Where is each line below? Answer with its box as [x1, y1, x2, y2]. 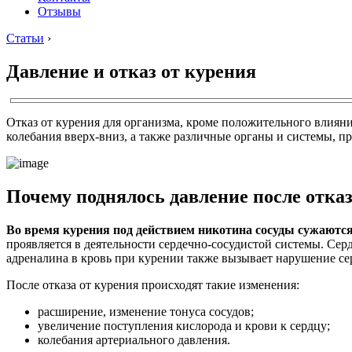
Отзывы [38, 5, 81, 18]
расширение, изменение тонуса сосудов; [38, 304, 254, 318]
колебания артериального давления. [38, 332, 230, 346]
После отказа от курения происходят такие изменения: [6, 277, 299, 291]
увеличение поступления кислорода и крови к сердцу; [38, 318, 330, 332]
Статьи [6, 31, 44, 45]
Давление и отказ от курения [6, 60, 256, 82]
